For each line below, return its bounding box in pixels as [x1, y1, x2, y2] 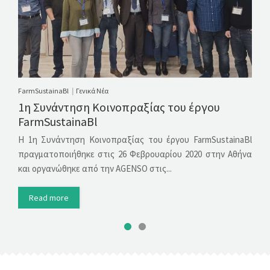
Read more [29, 192, 69, 203]
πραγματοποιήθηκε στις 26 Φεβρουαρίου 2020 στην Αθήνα [18, 148, 252, 160]
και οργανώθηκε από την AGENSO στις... [18, 162, 172, 174]
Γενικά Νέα [76, 86, 108, 95]
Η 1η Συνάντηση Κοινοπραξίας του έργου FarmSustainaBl [18, 133, 252, 145]
